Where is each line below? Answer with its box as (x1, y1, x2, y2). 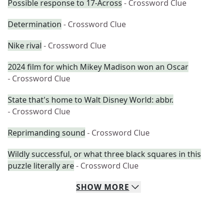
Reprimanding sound (8, 127, 85, 138)
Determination (8, 19, 62, 30)
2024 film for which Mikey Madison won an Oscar (8, 62, 188, 72)
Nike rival (8, 40, 42, 51)
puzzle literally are (8, 160, 74, 171)
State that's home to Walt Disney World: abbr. (8, 94, 173, 105)
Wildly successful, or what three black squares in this (8, 149, 201, 159)
